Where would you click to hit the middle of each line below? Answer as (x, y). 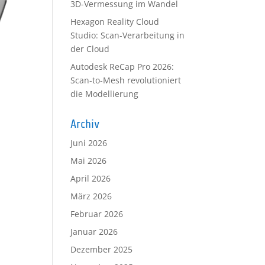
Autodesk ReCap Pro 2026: (122, 67)
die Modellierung (105, 94)
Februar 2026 (97, 214)
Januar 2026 (94, 232)
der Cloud (90, 49)
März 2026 (91, 196)
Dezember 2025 (102, 249)
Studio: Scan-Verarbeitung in (128, 35)
